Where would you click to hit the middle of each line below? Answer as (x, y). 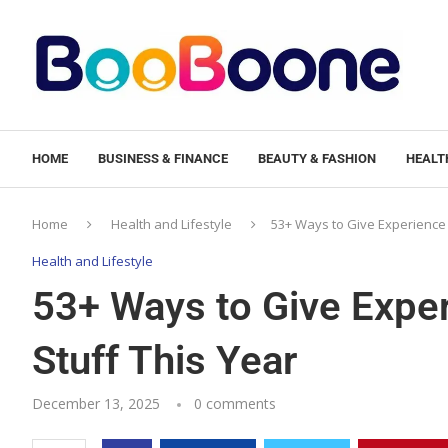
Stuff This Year (164, 360)
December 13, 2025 (96, 403)
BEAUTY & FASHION (317, 158)
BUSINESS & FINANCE (163, 158)
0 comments (235, 403)
